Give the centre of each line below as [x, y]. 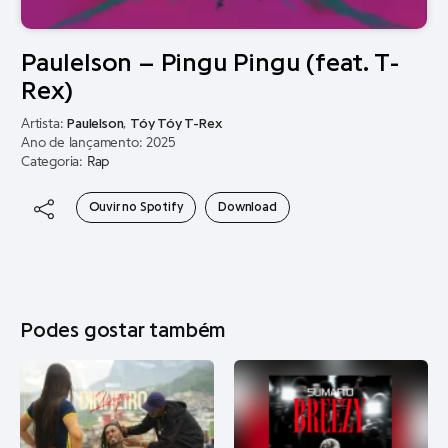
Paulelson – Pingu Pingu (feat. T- [210, 63]
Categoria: [54, 162]
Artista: [44, 124]
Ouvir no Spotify [136, 206]
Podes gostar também [123, 330]
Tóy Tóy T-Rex [176, 124]
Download [247, 206]
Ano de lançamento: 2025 [98, 143]
